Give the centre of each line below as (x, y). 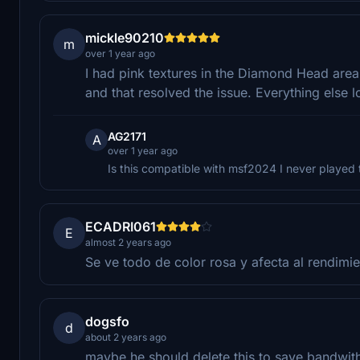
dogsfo (107, 321)
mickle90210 (125, 37)
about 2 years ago (126, 337)
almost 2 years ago (128, 242)
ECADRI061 (121, 226)
